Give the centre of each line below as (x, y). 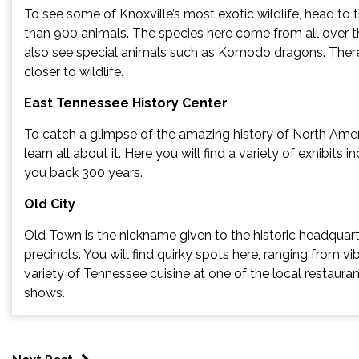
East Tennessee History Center (126, 103)
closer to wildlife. (74, 72)
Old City (50, 204)
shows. (44, 293)
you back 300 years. (83, 173)
